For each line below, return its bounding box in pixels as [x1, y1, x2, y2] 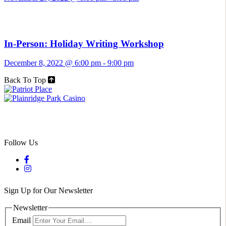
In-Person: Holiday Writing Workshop [4, 38, 164, 49]
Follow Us [4, 138, 38, 147]
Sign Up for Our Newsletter [4, 186, 93, 195]
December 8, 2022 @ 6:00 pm [4, 59, 101, 68]
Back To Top [4, 76, 46, 85]
